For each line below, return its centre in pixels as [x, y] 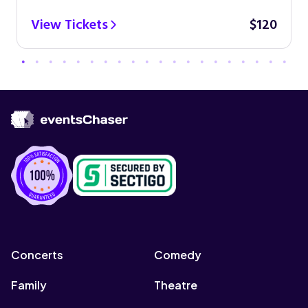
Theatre [176, 285]
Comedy [178, 255]
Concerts [37, 255]
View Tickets [70, 25]
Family [29, 285]
